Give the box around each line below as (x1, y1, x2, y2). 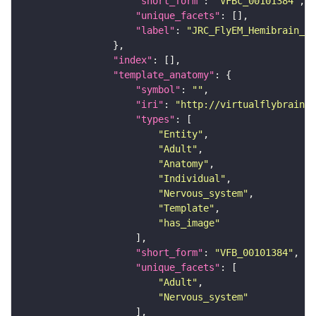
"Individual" (158, 173, 226, 185)
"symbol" (135, 84, 181, 96)
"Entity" (158, 128, 203, 140)
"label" (135, 25, 175, 37)
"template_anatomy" (113, 69, 214, 81)
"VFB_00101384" (214, 247, 293, 259)
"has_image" (158, 217, 220, 229)
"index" (113, 54, 152, 66)
